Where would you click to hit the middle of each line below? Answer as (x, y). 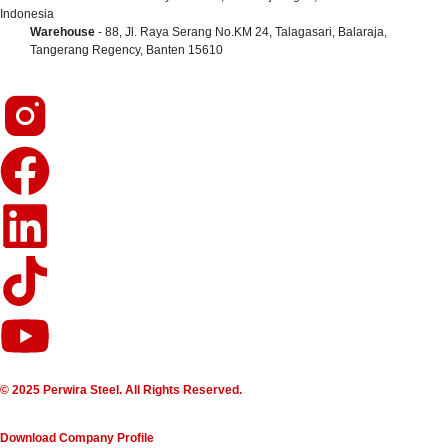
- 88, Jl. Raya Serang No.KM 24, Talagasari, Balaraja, (241, 31)
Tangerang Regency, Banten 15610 (126, 49)
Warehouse (62, 31)
